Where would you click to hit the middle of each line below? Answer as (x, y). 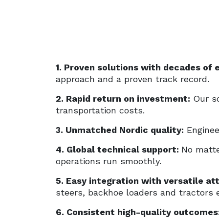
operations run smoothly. (109, 161)
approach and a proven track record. (132, 79)
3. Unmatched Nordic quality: (120, 130)
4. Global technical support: (119, 149)
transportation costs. (102, 110)
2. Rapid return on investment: (123, 99)
